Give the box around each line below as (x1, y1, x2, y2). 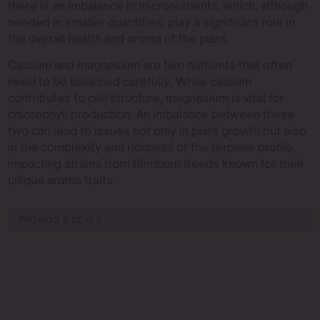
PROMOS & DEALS (18, 214, 102, 225)
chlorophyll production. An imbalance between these (7, 106, 294, 121)
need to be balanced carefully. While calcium (7, 74, 251, 89)
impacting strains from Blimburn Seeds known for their (7, 156, 304, 171)
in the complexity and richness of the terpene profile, (7, 139, 296, 154)
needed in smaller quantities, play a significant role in (7, 14, 295, 29)
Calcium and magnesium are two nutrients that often (7, 57, 292, 72)
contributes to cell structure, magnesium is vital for (7, 90, 284, 105)
